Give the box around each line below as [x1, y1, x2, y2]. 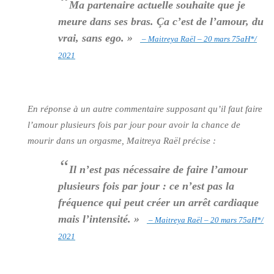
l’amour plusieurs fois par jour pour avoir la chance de [28, 120, 240, 130]
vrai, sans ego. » [58, 32, 133, 45]
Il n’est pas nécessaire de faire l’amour [69, 163, 248, 176]
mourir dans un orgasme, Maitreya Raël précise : [28, 136, 216, 146]
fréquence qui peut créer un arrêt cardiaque [58, 196, 259, 209]
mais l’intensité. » [58, 212, 139, 225]
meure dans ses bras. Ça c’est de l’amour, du [58, 15, 264, 28]
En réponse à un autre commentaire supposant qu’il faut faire [28, 104, 262, 114]
